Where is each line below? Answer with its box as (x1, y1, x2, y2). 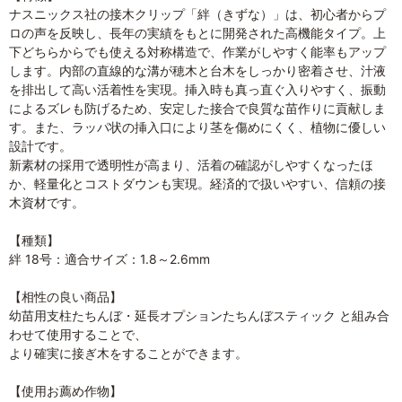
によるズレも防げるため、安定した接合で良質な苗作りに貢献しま (9, 100, 386, 116)
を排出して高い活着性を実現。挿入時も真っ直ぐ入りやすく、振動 (9, 81, 386, 97)
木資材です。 (9, 194, 84, 210)
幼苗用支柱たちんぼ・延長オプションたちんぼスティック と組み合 (9, 307, 389, 323)
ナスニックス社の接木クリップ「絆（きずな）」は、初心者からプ (9, 5, 386, 22)
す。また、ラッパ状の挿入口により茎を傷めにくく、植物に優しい (9, 118, 386, 135)
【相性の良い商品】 (9, 288, 122, 304)
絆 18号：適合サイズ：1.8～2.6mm (9, 250, 210, 267)
